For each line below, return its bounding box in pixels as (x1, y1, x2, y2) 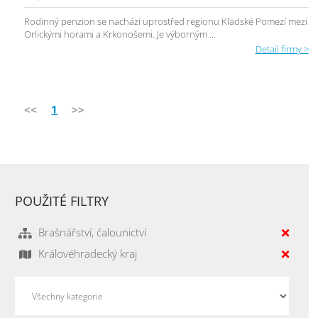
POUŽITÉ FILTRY (15, 192, 109, 209)
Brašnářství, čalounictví (38, 225, 147, 239)
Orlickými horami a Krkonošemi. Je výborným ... (24, 28, 216, 40)
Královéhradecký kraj (38, 246, 138, 261)
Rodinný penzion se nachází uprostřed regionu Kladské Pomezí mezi (24, 15, 308, 28)
